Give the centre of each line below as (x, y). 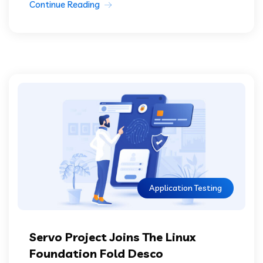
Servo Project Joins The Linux (112, 237)
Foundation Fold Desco (96, 253)
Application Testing (186, 188)
